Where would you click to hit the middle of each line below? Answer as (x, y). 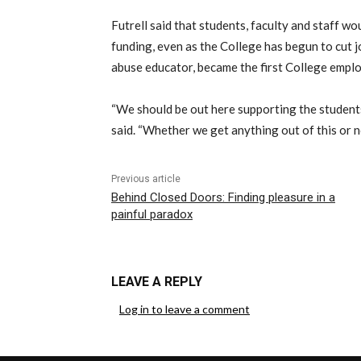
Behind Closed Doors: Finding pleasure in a (223, 198)
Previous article (146, 179)
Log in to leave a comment (185, 309)
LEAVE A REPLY (157, 282)
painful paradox (152, 215)
